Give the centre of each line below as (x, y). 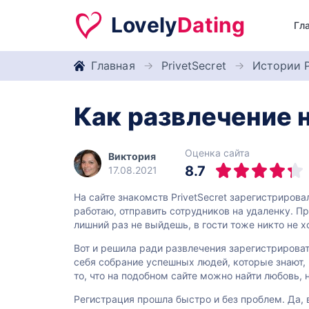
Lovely (144, 25)
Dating (211, 25)
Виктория (132, 156)
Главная (113, 66)
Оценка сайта (217, 153)
